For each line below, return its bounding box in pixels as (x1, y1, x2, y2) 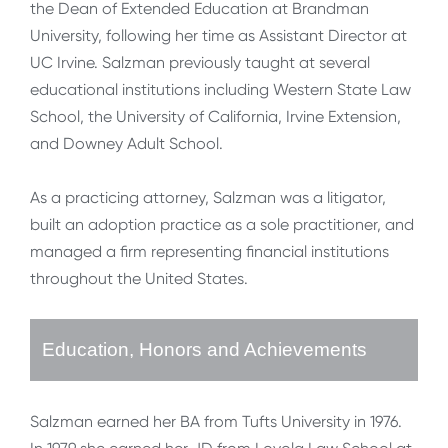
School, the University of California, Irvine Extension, (30, 107, 401, 127)
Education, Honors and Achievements (42, 339, 367, 361)
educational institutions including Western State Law (30, 80, 411, 100)
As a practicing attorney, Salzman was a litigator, (30, 188, 386, 208)
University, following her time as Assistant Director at (30, 26, 407, 46)
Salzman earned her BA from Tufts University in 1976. (30, 412, 402, 432)
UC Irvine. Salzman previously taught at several (30, 53, 370, 73)
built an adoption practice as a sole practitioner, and (30, 215, 414, 235)
